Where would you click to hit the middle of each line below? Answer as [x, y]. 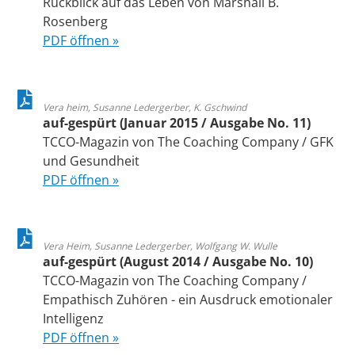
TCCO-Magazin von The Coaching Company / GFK [188, 141]
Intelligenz [73, 319]
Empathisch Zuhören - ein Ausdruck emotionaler [188, 300]
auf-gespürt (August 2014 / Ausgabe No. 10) [178, 262]
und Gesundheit [91, 160]
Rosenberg [75, 22]
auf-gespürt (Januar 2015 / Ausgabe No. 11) [177, 122]
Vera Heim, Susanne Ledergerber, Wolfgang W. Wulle [160, 246]
